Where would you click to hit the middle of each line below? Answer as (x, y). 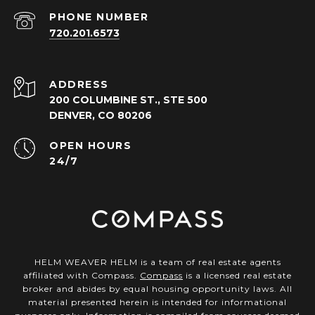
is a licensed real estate (237, 276)
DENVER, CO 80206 (101, 116)
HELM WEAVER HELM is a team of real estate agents (157, 262)
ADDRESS (79, 85)
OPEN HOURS (90, 146)
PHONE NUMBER (99, 17)
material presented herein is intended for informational (157, 302)
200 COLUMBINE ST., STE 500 (128, 100)
